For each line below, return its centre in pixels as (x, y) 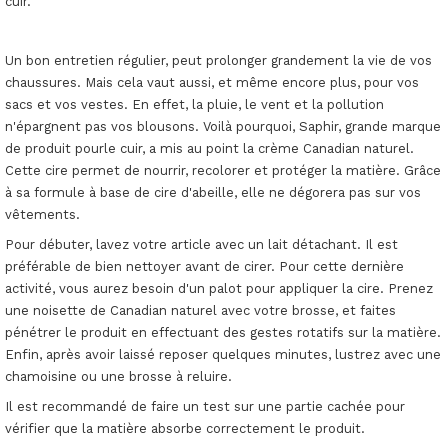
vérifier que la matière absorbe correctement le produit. (185, 428)
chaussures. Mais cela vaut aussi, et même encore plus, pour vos (212, 83)
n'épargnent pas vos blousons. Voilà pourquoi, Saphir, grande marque (223, 127)
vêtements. (42, 215)
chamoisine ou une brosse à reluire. (118, 377)
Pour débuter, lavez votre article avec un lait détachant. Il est (201, 245)
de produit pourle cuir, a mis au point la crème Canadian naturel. (209, 149)
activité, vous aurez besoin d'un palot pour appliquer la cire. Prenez (219, 289)
